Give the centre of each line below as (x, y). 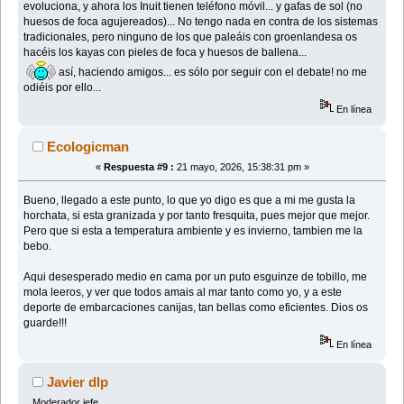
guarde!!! (46, 322)
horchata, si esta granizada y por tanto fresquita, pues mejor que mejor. (197, 215)
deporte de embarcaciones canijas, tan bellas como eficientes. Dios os (196, 307)
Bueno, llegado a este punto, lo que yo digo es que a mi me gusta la (190, 200)
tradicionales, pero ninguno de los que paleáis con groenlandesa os (191, 37)
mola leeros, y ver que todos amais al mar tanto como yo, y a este (183, 292)
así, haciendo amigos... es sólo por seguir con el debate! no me (212, 72)
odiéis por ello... (63, 87)
